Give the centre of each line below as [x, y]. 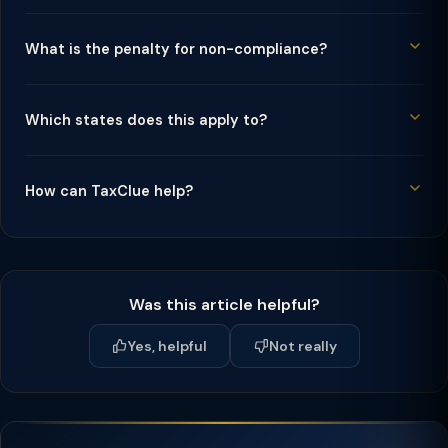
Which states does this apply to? [146, 120]
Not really [302, 346]
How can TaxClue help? [109, 191]
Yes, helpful [167, 346]
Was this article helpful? [224, 304]
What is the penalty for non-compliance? [176, 49]
